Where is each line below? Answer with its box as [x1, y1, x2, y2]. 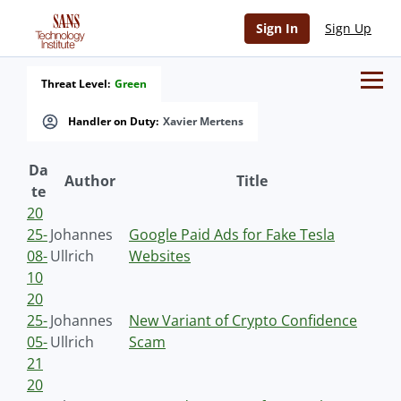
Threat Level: [41, 76, 110, 91]
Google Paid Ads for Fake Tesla [129, 225, 335, 244]
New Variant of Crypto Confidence [129, 311, 357, 330]
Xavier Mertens [163, 114, 243, 129]
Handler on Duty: [68, 114, 158, 129]
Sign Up [325, 20, 371, 37]
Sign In [256, 20, 298, 37]
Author [64, 171, 115, 191]
